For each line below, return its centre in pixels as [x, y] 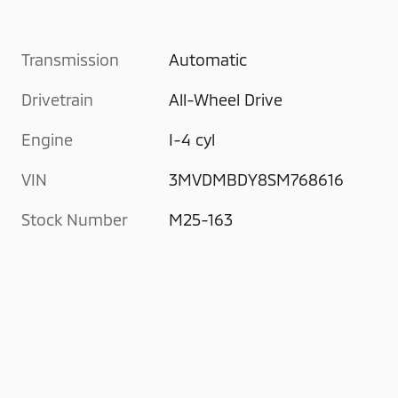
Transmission [70, 60]
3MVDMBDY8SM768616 [257, 180]
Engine [47, 140]
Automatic [208, 60]
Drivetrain [57, 100]
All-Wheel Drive [227, 100]
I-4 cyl [192, 140]
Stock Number [75, 220]
